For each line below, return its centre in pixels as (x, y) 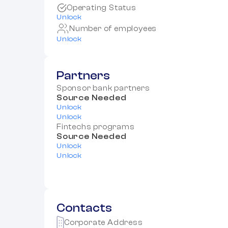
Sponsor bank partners (103, 89)
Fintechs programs (96, 127)
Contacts (84, 208)
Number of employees (113, 28)
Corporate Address (104, 222)
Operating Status (102, 8)
